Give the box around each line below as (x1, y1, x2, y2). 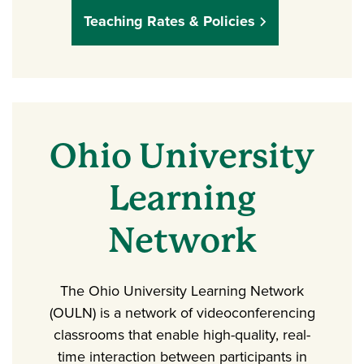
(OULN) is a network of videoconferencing (49, 302, 315, 324)
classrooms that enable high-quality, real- (54, 324, 310, 346)
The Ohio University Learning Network (60, 280, 304, 302)
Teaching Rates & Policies (83, 11, 255, 32)
